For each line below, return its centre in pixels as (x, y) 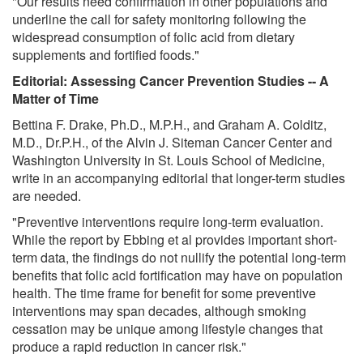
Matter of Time (56, 98)
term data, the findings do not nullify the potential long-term (179, 257)
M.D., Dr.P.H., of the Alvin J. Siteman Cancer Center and (172, 142)
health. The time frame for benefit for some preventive (164, 293)
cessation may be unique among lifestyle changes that (167, 328)
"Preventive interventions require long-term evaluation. (168, 221)
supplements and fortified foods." (106, 54)
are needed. (47, 195)
